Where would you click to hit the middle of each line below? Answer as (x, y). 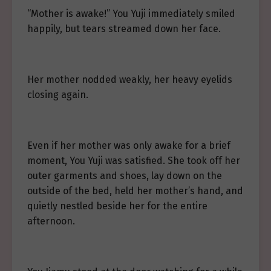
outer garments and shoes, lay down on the (125, 176)
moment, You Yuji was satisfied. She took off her (134, 161)
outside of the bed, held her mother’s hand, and (135, 191)
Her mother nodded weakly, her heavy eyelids (130, 80)
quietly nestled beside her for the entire (117, 206)
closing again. (58, 95)
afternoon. (51, 221)
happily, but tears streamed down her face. (124, 29)
